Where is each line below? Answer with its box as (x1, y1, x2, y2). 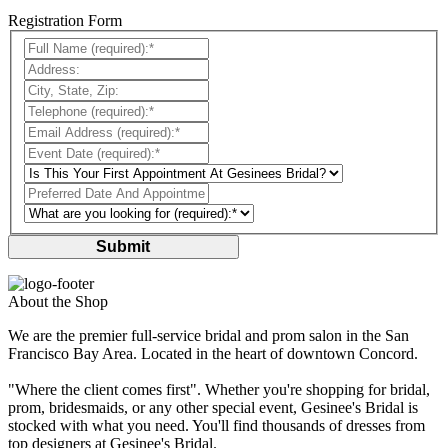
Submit (96, 237, 151, 255)
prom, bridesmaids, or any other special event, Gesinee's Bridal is (8, 398, 418, 416)
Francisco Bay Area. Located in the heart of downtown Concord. (8, 344, 418, 362)
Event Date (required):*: (24, 142, 177, 160)
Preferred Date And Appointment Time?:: (24, 182, 286, 200)
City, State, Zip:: (24, 79, 127, 97)
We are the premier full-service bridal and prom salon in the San (8, 326, 409, 344)
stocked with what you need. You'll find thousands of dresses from (8, 416, 425, 434)
